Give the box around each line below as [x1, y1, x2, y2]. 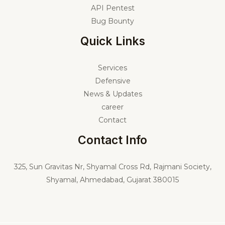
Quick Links [80, 34, 145, 49]
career [101, 102, 124, 111]
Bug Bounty [91, 17, 134, 26]
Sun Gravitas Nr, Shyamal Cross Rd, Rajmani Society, [29, 162, 211, 171]
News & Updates [83, 89, 142, 98]
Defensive [94, 76, 131, 85]
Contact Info [78, 133, 147, 147]
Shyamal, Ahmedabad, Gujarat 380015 [46, 175, 179, 184]
